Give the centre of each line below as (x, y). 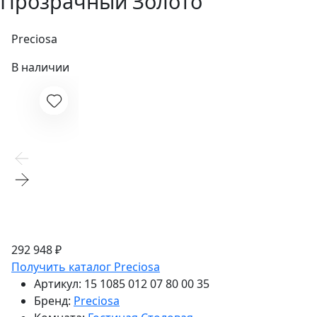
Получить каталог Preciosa (86, 267)
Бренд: (52, 301)
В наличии (40, 68)
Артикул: (58, 284)
